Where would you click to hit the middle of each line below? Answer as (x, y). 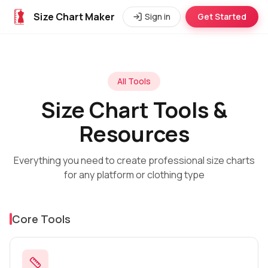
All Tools (134, 81)
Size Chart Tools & (134, 110)
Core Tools (41, 219)
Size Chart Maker (74, 17)
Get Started (222, 16)
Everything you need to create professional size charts (134, 160)
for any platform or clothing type (134, 175)
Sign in (158, 16)
